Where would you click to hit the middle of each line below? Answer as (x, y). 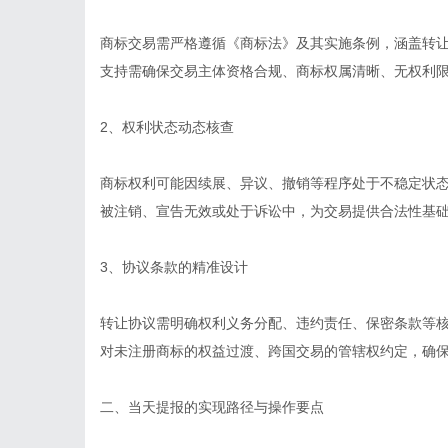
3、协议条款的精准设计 (174, 267)
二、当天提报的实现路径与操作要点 (212, 407)
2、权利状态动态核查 (167, 127)
